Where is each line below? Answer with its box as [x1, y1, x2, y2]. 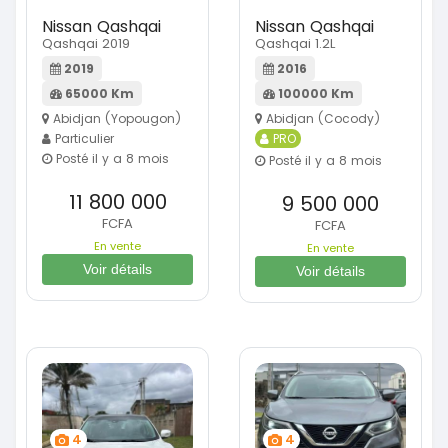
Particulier [51, 130, 114, 148]
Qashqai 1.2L [255, 34, 335, 54]
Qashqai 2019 [42, 34, 130, 54]
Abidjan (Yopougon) [49, 110, 181, 128]
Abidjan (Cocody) [262, 110, 380, 128]
